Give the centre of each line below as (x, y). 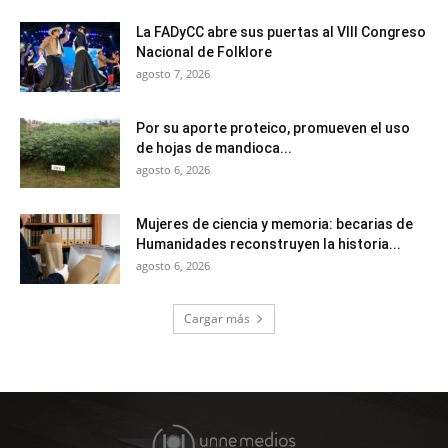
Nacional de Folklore (204, 52)
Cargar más (217, 319)
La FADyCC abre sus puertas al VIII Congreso (281, 32)
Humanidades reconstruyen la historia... (268, 244)
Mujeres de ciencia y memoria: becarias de (274, 224)
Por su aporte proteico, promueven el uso (273, 128)
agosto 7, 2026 (173, 74)
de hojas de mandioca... (214, 148)
